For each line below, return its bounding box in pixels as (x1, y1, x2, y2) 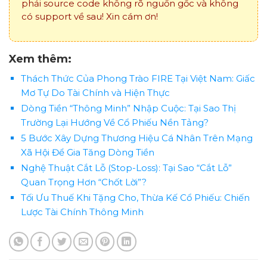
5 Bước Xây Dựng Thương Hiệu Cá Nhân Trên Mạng (20, 132, 253, 144)
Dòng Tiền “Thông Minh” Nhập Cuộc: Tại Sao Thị (20, 102, 236, 114)
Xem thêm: (9, 52, 72, 66)
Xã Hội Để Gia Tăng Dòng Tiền (20, 146, 154, 158)
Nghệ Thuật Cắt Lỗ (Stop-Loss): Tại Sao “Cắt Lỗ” (20, 162, 232, 173)
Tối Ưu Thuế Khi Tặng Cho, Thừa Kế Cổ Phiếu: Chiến (20, 191, 250, 203)
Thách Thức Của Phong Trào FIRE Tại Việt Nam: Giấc (20, 72, 255, 84)
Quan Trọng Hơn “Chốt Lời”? (20, 176, 147, 188)
